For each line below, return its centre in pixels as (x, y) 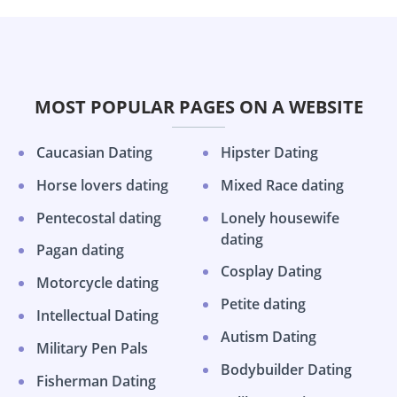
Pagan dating (80, 250)
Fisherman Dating (96, 381)
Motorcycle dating (97, 283)
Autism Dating (269, 337)
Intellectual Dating (97, 316)
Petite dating (263, 304)
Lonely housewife (280, 218)
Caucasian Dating (94, 153)
